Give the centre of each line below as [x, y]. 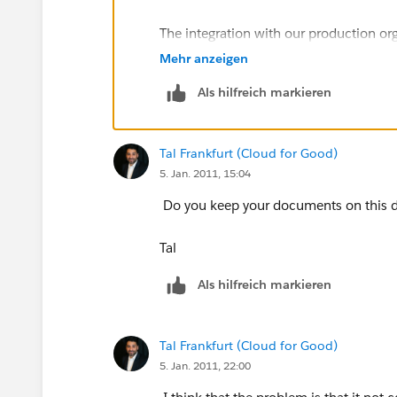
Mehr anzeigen [204, 58]
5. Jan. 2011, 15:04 [205, 173]
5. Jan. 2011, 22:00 [205, 365]
